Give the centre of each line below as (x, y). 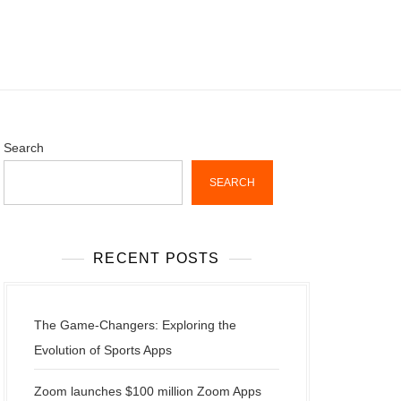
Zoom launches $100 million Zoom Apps (148, 391)
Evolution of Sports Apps (103, 350)
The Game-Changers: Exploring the (135, 325)
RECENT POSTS (157, 258)
